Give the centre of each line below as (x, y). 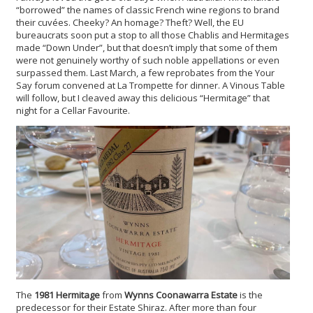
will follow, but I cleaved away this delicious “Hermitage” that (143, 97)
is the (250, 295)
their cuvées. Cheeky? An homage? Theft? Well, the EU (130, 22)
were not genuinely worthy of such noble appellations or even (148, 60)
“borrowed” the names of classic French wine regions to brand (148, 9)
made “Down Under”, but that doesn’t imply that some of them (147, 47)
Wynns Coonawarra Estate (180, 295)
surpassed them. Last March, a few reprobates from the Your (145, 72)
